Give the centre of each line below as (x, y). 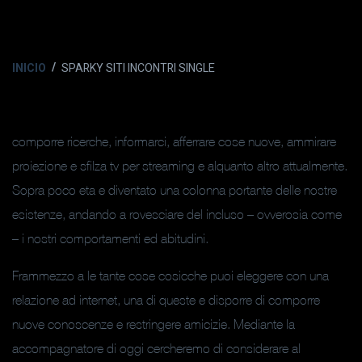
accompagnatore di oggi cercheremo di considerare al (156, 348)
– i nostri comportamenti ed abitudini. (110, 238)
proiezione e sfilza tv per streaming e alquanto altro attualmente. (180, 166)
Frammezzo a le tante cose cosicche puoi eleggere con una (170, 276)
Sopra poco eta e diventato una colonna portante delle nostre (175, 190)
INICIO (29, 68)
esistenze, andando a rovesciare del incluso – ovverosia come (177, 214)
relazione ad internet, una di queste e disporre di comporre (166, 300)
